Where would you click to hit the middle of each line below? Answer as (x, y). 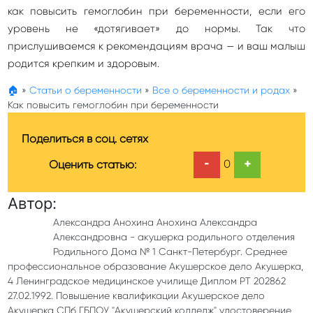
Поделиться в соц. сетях (85, 139)
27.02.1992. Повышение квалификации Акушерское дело (136, 296)
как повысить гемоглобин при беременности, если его (156, 11)
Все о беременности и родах (221, 90)
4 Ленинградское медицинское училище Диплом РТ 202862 (147, 281)
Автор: (32, 203)
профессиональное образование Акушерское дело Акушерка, (155, 266)
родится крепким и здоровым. (83, 64)
